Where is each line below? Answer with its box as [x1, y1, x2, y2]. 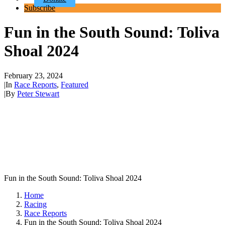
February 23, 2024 [4, 71, 63, 80]
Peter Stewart [17, 89, 59, 98]
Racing [24, 200, 47, 209]
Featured [61, 80, 88, 89]
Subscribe [24, 4, 55, 12]
